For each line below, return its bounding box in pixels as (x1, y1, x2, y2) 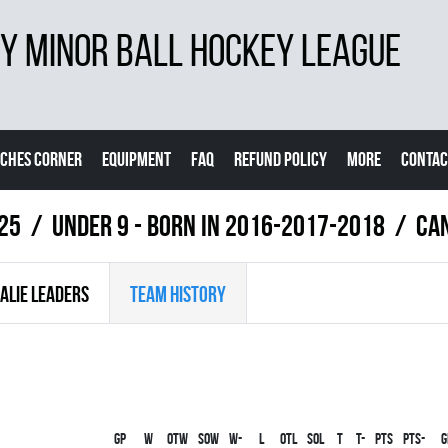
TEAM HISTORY (130, 282, 226, 306)
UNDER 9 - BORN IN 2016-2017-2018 (52, 209, 385, 242)
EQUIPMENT (102, 148, 171, 170)
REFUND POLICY (234, 148, 327, 170)
